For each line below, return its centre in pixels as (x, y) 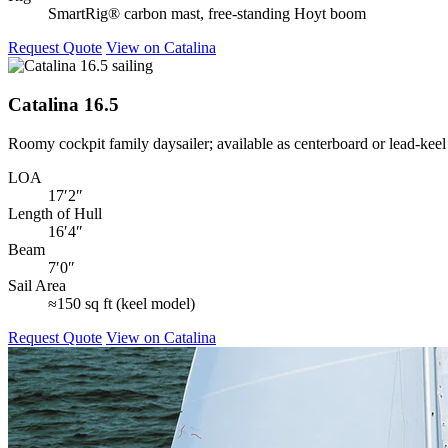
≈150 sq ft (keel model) (121, 303)
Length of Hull (55, 213)
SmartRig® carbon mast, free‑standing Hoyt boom (207, 14)
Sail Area (37, 285)
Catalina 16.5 (63, 104)
